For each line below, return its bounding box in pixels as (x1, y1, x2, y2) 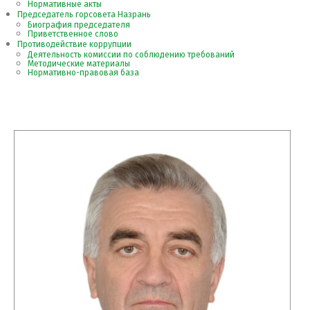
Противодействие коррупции (17, 39, 131, 49)
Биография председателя (28, 20, 130, 30)
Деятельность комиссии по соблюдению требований (28, 50, 235, 60)
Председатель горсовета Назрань (17, 10, 151, 19)
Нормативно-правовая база (28, 68, 139, 77)
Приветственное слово (28, 29, 118, 39)
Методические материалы (28, 59, 130, 69)
